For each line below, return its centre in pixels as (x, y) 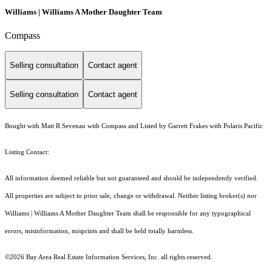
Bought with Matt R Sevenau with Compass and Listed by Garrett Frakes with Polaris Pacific (134, 126)
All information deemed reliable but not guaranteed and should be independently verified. (131, 178)
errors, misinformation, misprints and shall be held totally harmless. (100, 231)
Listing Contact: (29, 152)
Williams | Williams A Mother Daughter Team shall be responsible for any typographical (128, 214)
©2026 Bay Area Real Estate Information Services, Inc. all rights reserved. (109, 257)
